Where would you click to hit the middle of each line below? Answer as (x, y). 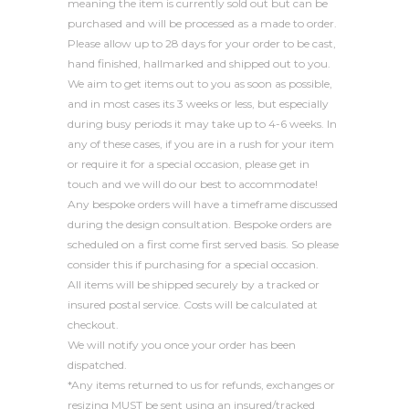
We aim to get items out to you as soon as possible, (200, 84)
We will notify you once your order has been (182, 345)
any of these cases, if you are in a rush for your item (201, 144)
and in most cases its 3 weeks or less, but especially (198, 104)
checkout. (93, 325)
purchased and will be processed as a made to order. (202, 23)
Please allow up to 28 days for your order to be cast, (202, 43)
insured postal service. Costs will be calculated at (193, 304)
